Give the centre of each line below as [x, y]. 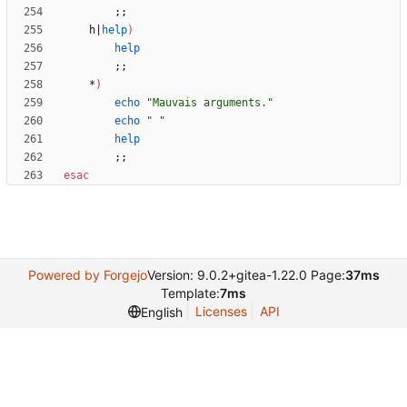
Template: [190, 293]
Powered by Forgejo [87, 275]
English [161, 312]
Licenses [221, 312]
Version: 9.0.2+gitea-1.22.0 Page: [246, 275]
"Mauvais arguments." [210, 103]
